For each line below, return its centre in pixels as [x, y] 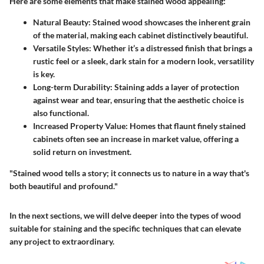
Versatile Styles [61, 48]
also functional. [61, 113]
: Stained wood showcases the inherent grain [169, 22]
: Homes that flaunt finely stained [186, 126]
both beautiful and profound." [64, 186]
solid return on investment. [82, 152]
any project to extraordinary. [62, 242]
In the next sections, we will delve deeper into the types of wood [125, 216]
